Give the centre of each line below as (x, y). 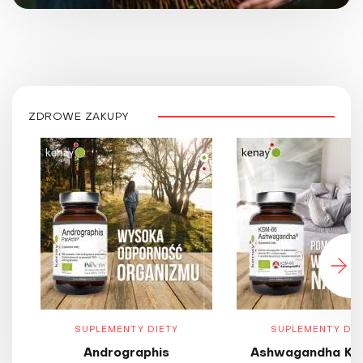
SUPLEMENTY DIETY (126, 331)
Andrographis (126, 354)
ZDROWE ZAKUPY (79, 117)
